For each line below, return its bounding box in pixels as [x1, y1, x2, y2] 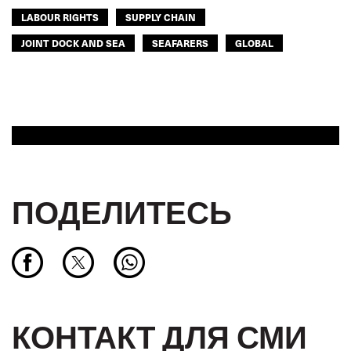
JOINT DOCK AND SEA [21, 36, 125, 49]
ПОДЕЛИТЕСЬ [12, 189, 232, 233]
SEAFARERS [152, 36, 208, 49]
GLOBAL [235, 36, 273, 49]
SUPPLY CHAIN [125, 10, 196, 24]
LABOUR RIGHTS [21, 10, 99, 24]
